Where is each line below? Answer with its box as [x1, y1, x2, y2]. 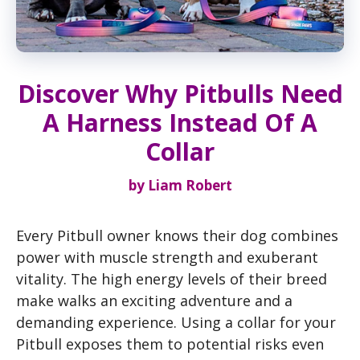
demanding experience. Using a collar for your [16, 312, 336, 332]
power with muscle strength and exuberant [16, 247, 318, 267]
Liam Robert [147, 175, 232, 194]
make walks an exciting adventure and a [16, 290, 292, 310]
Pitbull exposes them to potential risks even [16, 333, 324, 354]
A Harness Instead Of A [43, 106, 317, 139]
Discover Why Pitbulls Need [17, 77, 343, 110]
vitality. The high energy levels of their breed [16, 268, 327, 288]
